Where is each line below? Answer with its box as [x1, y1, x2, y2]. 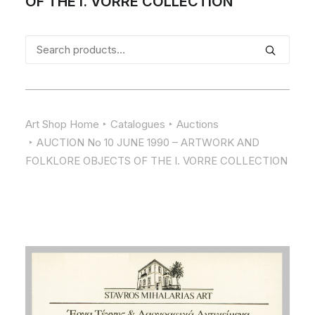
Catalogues [110, 117, 165, 131]
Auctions [176, 117, 219, 131]
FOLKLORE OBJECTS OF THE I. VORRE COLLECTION [25, 154, 288, 167]
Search [25, 37, 58, 50]
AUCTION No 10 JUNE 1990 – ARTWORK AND [37, 136, 259, 149]
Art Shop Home [25, 117, 99, 131]
